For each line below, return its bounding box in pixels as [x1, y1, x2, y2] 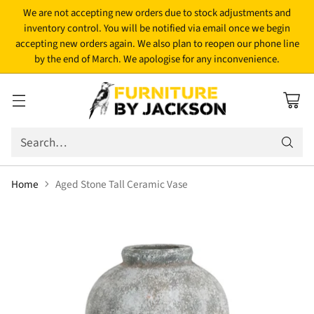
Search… [20, 133, 67, 151]
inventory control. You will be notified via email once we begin [24, 21, 290, 36]
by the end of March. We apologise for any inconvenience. [34, 52, 280, 67]
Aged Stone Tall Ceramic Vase [55, 176, 188, 192]
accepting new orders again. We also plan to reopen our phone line [15, 36, 299, 51]
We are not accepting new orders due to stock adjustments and [23, 6, 291, 20]
